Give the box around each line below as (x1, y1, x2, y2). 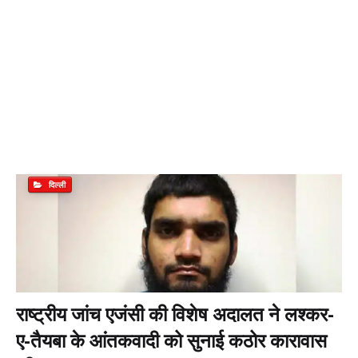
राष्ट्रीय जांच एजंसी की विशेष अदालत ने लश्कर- (16, 300, 334, 327)
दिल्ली (45, 179, 67, 190)
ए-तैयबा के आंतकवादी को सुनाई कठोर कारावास (16, 327, 327, 353)
